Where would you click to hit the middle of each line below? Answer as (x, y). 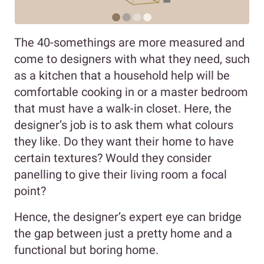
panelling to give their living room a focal (121, 175)
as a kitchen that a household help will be (122, 76)
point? (30, 191)
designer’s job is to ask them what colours (124, 125)
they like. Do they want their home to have (124, 142)
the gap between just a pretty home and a (123, 234)
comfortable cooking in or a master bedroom (131, 92)
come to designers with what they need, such (132, 59)
